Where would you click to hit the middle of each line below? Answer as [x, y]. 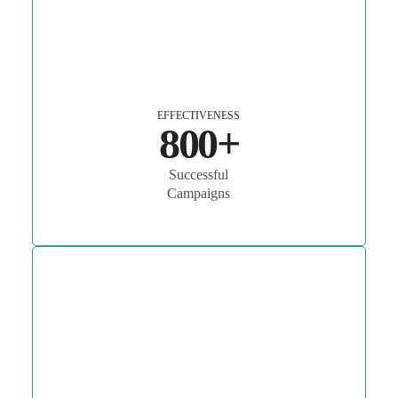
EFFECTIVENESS [199, 116]
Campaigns [199, 194]
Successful [199, 175]
